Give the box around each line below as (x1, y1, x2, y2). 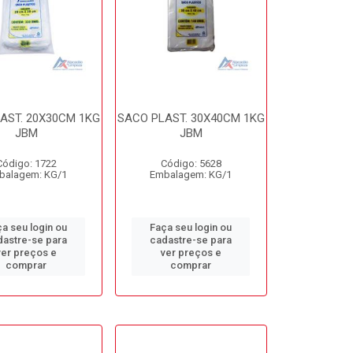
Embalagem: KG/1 (150, 169, 232, 180)
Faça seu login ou (150, 221, 232, 233)
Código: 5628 (160, 158, 221, 169)
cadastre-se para (150, 234, 232, 246)
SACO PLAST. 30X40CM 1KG (117, 111, 265, 125)
